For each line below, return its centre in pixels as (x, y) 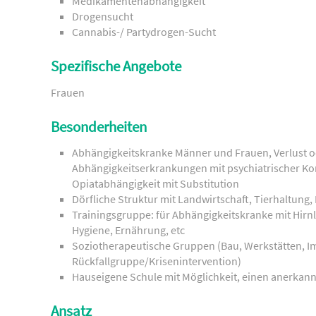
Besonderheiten (99, 127)
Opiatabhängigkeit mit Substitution (156, 183)
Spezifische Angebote (116, 67)
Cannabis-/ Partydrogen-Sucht (144, 32)
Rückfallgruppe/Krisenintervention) (157, 261)
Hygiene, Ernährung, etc (128, 230)
